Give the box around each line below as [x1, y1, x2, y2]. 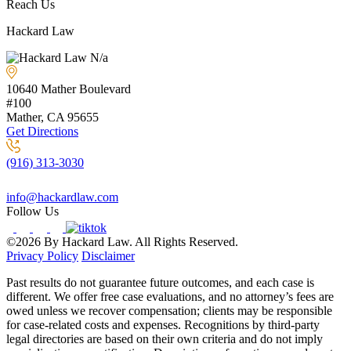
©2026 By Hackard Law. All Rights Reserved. [6, 235, 238, 248]
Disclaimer [81, 249, 135, 262]
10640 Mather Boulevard [6, 82, 131, 96]
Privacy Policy [6, 249, 78, 262]
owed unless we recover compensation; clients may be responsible [6, 304, 332, 317]
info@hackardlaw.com [6, 190, 118, 204]
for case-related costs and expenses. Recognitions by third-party [6, 318, 320, 331]
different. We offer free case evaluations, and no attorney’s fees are [6, 290, 334, 303]
